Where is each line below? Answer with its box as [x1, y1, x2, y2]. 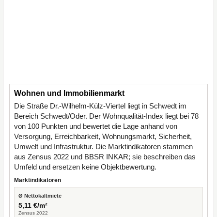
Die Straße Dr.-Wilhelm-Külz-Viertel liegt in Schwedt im [14, 102, 186, 110]
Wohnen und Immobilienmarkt [14, 89, 124, 97]
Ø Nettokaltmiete [18, 193, 62, 199]
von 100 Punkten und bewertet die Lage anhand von [14, 122, 177, 130]
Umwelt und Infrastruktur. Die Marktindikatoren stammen [14, 142, 193, 151]
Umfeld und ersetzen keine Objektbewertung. [14, 163, 156, 171]
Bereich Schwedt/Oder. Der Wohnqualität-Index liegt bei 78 [14, 112, 199, 120]
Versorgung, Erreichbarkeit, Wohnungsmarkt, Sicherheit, [14, 132, 192, 140]
